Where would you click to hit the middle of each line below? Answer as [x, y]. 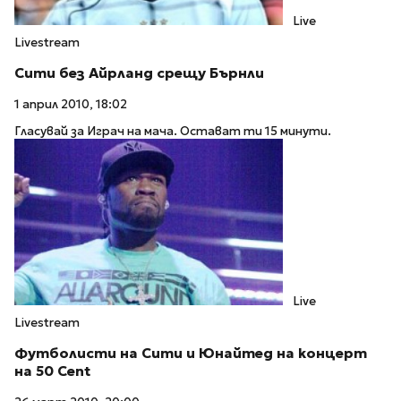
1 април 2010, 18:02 [71, 104]
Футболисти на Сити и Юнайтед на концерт [191, 354]
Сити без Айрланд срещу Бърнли [139, 73]
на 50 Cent [52, 371]
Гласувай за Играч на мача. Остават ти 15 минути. [173, 132]
